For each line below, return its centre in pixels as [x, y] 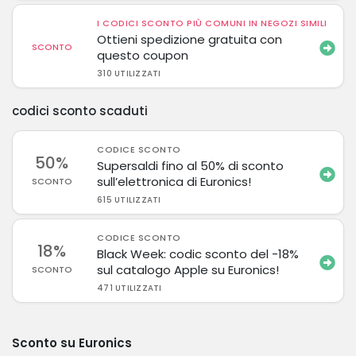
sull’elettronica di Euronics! [174, 182]
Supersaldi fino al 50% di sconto [191, 166]
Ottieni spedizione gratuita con [190, 39]
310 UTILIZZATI [129, 74]
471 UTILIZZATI [130, 288]
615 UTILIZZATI [129, 200]
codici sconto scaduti [80, 111]
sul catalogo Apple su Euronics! [188, 270]
